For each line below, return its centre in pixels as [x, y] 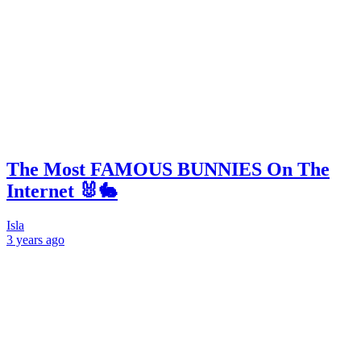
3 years [25, 240]
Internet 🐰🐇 [62, 191]
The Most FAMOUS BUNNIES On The [168, 170]
